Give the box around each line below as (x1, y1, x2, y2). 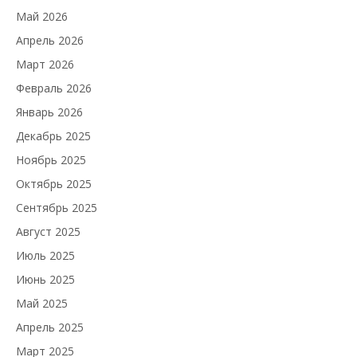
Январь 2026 (16, 104, 83, 120)
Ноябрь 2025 (16, 151, 86, 167)
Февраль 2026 (16, 80, 92, 96)
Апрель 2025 (16, 319, 84, 335)
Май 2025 (16, 295, 68, 311)
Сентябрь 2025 (16, 199, 97, 215)
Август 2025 (16, 223, 80, 239)
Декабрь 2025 (16, 127, 91, 143)
